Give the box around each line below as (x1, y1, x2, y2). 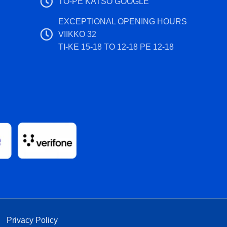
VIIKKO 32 (58, 30, 97, 39)
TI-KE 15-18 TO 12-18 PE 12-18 (58, 43, 174, 51)
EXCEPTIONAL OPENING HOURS (58, 17, 187, 26)
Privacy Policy (7, 216, 58, 224)
